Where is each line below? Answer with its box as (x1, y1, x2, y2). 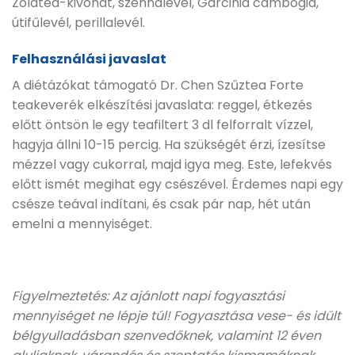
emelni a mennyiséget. (12, 214, 152, 233)
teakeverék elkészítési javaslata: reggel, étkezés (12, 95, 312, 114)
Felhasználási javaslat (12, 49, 166, 68)
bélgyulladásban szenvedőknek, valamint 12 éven (12, 326, 321, 345)
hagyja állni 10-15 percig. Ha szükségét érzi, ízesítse (12, 135, 326, 154)
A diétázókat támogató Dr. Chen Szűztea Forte (12, 75, 303, 94)
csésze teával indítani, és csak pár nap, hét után (12, 194, 311, 213)
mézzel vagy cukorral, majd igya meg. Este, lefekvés (12, 155, 332, 174)
